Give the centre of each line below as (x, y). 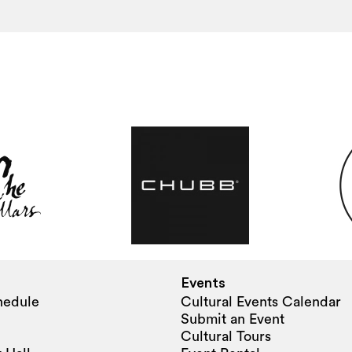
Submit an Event (233, 319)
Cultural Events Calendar (261, 301)
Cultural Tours (226, 336)
